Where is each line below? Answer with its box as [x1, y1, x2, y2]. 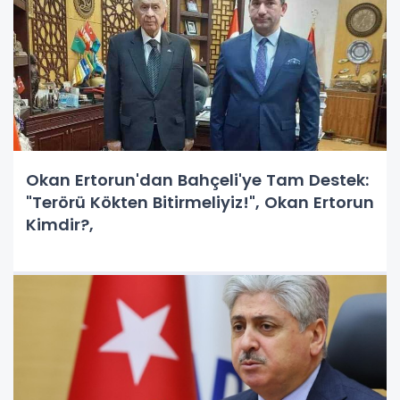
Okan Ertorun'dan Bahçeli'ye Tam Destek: [26, 168, 369, 191]
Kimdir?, [26, 212, 94, 236]
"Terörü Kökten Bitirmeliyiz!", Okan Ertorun [26, 190, 374, 213]
